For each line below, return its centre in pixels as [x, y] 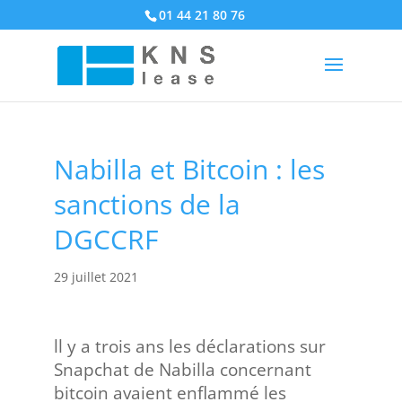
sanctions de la [147, 204]
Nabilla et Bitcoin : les [189, 169]
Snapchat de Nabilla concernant [182, 370]
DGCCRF [105, 239]
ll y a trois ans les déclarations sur [189, 346]
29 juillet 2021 [96, 277]
